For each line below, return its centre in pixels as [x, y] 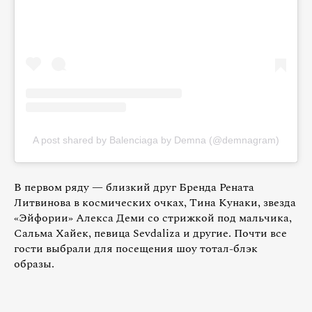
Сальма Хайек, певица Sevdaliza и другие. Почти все [150, 233]
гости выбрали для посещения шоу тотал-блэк [136, 248]
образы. [34, 264]
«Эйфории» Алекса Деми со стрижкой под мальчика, [153, 218]
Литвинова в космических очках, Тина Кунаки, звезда [155, 202]
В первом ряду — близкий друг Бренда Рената [134, 187]
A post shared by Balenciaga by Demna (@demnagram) [156, 140]
